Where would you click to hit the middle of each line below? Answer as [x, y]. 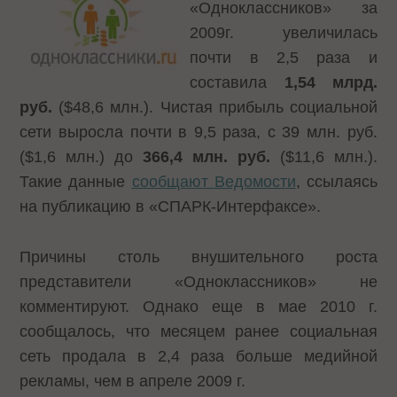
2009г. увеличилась [284, 33]
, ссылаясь [336, 182]
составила [237, 82]
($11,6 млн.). [323, 157]
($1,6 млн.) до [82, 157]
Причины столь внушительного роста [198, 257]
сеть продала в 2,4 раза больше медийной [198, 356]
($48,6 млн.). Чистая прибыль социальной [215, 107]
